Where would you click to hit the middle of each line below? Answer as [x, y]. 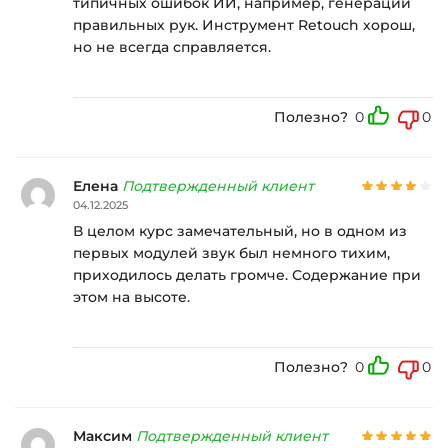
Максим [104, 436]
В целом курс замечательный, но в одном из [240, 230]
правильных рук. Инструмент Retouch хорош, [244, 25]
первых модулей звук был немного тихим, [231, 252]
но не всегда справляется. [172, 47]
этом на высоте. [131, 296]
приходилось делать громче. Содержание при [247, 274]
